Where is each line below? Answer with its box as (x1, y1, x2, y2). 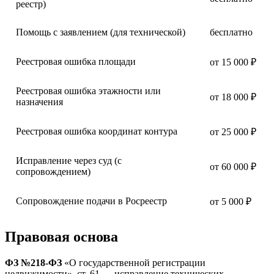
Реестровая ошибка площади (16, 56, 136, 67)
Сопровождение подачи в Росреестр (16, 195, 167, 206)
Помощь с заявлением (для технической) (16, 26, 185, 37)
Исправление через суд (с (16, 155, 122, 166)
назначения (16, 96, 63, 107)
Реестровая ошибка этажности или (16, 85, 161, 96)
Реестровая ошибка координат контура (16, 125, 177, 136)
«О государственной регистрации (62, 257, 206, 268)
